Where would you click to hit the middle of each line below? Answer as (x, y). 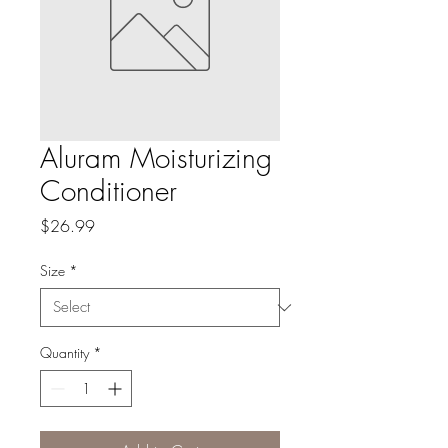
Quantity (64, 352)
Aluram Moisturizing (156, 157)
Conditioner (108, 190)
